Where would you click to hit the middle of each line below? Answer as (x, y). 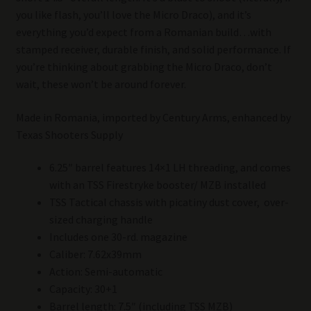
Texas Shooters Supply (69, 134)
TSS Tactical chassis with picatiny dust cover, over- (169, 202)
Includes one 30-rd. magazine (118, 237)
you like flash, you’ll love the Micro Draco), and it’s (133, 15)
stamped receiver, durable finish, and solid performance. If (153, 50)
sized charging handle (101, 220)
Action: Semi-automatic (106, 272)
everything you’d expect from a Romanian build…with (143, 32)
